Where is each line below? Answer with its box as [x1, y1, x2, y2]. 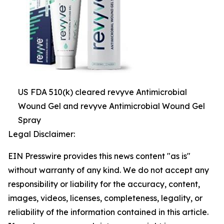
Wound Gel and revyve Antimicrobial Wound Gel [18, 101, 205, 111]
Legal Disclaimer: [8, 129, 75, 139]
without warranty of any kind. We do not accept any [8, 165, 209, 175]
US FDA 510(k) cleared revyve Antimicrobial [18, 87, 187, 97]
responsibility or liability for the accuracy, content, [8, 179, 200, 189]
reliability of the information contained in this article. [8, 207, 208, 217]
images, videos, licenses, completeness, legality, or [8, 193, 202, 203]
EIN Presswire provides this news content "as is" [8, 151, 190, 161]
